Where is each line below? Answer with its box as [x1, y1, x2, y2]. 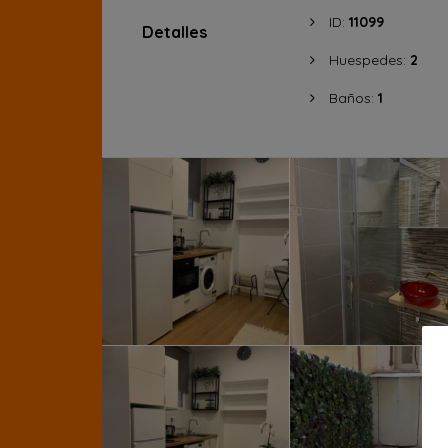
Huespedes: [328, 51, 410, 69]
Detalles [142, 22, 207, 42]
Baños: [328, 89, 378, 107]
